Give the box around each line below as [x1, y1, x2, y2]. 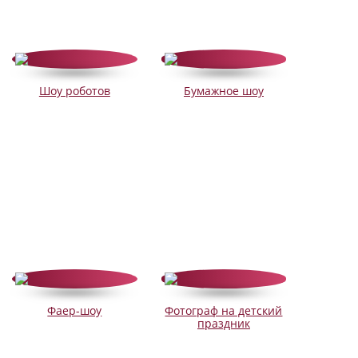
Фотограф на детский [165, 303, 283, 319]
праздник [197, 316, 250, 332]
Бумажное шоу [183, 83, 264, 99]
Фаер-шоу [47, 303, 102, 319]
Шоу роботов [38, 83, 110, 99]
